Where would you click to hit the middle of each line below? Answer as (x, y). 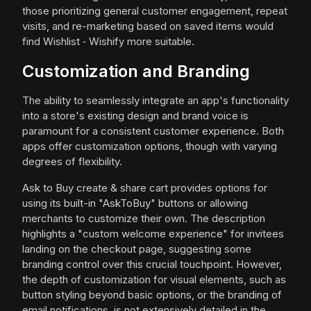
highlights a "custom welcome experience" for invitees (153, 234)
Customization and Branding (136, 72)
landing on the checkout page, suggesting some (137, 249)
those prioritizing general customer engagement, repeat (155, 11)
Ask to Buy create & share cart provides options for (145, 188)
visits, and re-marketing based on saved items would (148, 26)
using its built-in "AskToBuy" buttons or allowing (135, 203)
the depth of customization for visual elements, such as (154, 280)
